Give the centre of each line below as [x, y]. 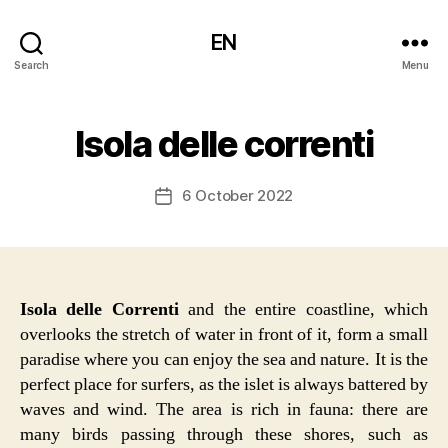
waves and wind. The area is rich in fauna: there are [224, 409]
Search [31, 64]
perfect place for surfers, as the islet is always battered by [224, 384]
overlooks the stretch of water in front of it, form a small [224, 334]
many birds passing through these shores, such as [224, 434]
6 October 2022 [237, 195]
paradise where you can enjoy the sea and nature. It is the [224, 359]
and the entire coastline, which [308, 309]
